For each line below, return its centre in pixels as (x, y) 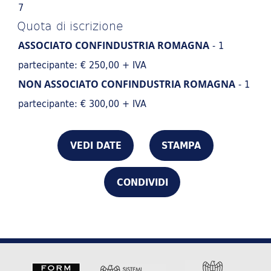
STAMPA (181, 145)
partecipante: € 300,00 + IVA (82, 104)
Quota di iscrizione (70, 25)
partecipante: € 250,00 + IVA (82, 65)
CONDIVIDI (142, 182)
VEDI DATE (96, 145)
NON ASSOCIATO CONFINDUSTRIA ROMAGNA (127, 84)
